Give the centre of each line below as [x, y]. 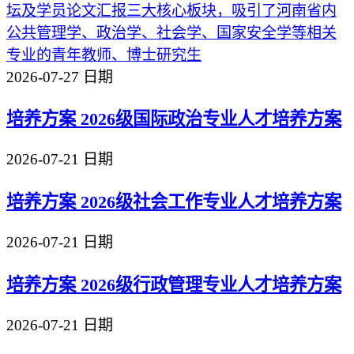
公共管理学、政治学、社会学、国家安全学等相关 [171, 32]
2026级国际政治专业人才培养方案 [211, 119]
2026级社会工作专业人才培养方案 [211, 201]
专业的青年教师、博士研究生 [104, 55]
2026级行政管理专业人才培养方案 [211, 284]
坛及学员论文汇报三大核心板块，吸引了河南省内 [171, 10]
